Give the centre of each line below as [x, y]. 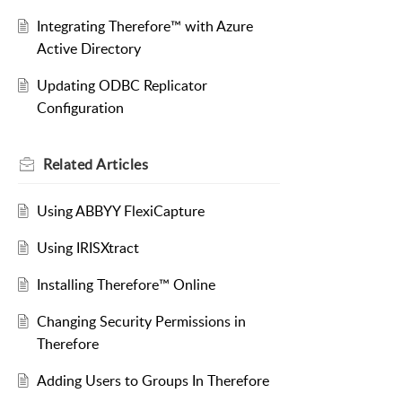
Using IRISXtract [87, 248]
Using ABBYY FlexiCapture [120, 211]
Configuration [80, 108]
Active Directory [88, 49]
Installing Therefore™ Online [126, 285]
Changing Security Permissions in [141, 322]
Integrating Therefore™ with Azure [144, 26]
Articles [122, 165]
